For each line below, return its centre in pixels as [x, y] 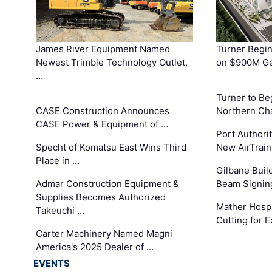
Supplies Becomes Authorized [101, 197]
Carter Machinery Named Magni [104, 233]
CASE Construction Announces [103, 110]
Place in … [58, 160]
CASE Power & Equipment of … [102, 124]
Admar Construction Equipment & [108, 183]
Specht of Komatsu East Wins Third [111, 147]
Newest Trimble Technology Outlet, [112, 62]
